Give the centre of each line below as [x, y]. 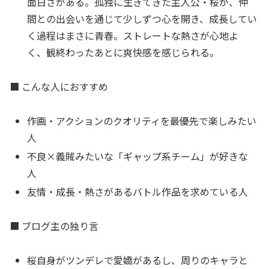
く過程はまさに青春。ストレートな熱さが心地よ [133, 36]
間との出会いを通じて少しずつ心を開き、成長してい [142, 19]
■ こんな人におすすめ [59, 86]
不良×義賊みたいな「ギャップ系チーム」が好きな [138, 156]
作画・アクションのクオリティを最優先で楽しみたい [142, 120]
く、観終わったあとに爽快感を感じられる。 [123, 53]
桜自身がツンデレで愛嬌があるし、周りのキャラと [138, 260]
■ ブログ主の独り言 [54, 225]
